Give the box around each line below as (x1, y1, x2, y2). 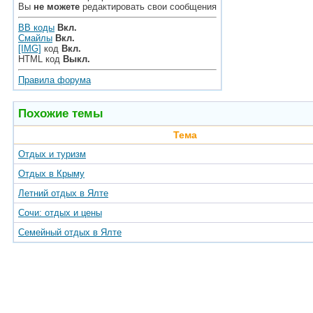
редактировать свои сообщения (80, 1, 217, 12)
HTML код (18, 54, 63, 64)
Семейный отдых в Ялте (18, 227, 122, 238)
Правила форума (18, 75, 91, 85)
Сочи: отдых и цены (18, 208, 102, 218)
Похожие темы (18, 106, 103, 120)
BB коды (18, 22, 54, 33)
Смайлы (18, 33, 52, 43)
